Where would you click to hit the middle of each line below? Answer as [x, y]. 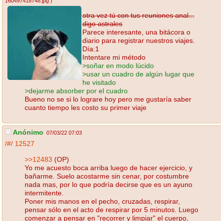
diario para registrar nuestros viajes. [139, 40]
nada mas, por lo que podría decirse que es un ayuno [109, 184]
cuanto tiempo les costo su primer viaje [86, 107]
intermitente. [44, 193]
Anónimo [27, 132]
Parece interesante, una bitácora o [136, 32]
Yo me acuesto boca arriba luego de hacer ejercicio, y [109, 167]
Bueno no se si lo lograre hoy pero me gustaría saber [108, 99]
